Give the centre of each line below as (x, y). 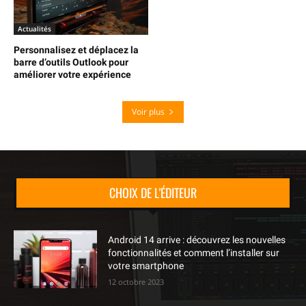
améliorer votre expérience (72, 74)
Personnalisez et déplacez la (76, 50)
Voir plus (148, 111)
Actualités (34, 28)
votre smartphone (146, 266)
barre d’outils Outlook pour (71, 62)
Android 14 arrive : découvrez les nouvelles (197, 240)
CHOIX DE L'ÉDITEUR (153, 192)
